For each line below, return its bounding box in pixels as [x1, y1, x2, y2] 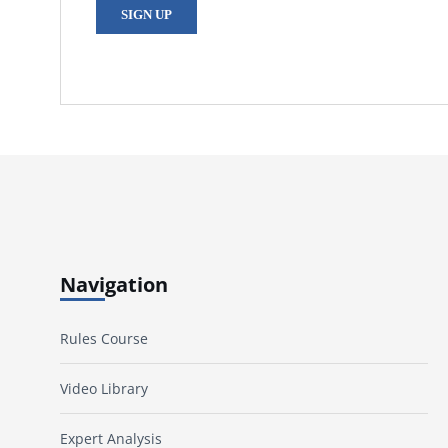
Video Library [60, 379, 148, 399]
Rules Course [60, 329, 148, 349]
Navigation [60, 270, 168, 298]
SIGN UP [121, 7, 172, 22]
